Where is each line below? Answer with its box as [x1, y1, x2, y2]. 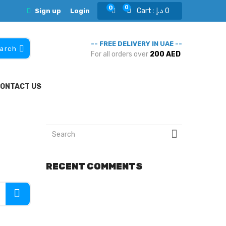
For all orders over [91, 50, 150, 59]
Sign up [35, 7, 61, 15]
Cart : [137, 7, 156, 15]
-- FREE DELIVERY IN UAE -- [91, 40, 182, 47]
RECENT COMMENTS [46, 160, 143, 172]
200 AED [150, 50, 181, 59]
